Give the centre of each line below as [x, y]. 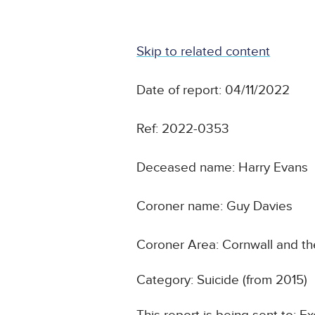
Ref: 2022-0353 [183, 129]
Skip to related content [204, 52]
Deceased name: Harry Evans [223, 168]
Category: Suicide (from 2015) [222, 281]
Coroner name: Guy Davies [215, 207]
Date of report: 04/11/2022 [213, 91]
